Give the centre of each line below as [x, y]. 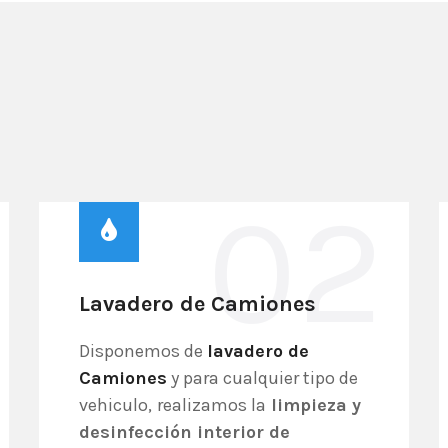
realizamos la [211, 405]
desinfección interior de [184, 432]
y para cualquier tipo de [262, 378]
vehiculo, [115, 405]
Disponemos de [143, 351]
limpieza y [313, 405]
